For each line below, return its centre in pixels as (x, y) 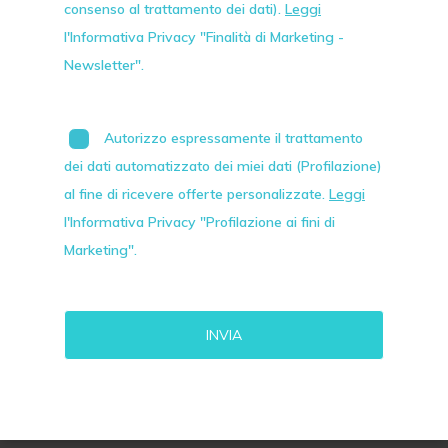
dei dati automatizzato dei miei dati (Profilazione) (223, 166)
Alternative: (279, 373)
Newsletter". (104, 65)
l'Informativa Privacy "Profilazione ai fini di (199, 222)
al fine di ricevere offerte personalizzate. (196, 194)
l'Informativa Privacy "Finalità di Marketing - (204, 37)
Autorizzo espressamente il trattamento (233, 138)
